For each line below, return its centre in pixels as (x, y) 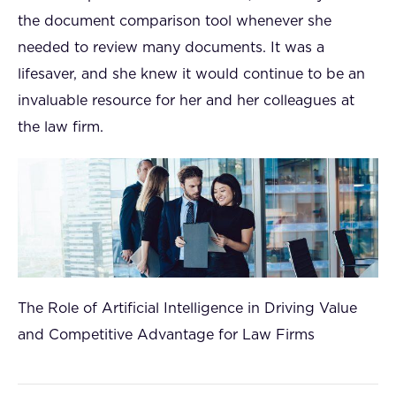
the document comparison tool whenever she (175, 21)
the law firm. (61, 127)
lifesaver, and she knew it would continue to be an (191, 74)
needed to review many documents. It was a (171, 48)
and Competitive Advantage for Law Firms (166, 335)
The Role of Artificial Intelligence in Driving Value (187, 309)
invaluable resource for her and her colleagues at (186, 101)
